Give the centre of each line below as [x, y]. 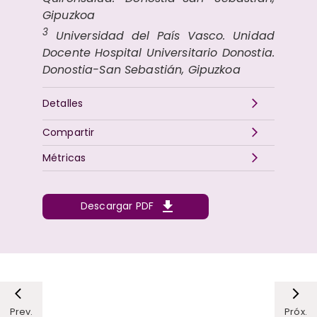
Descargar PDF [117, 206]
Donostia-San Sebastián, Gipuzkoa [142, 69]
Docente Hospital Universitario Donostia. [158, 52]
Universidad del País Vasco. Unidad [161, 35]
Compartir [69, 132]
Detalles [63, 103]
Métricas [64, 157]
